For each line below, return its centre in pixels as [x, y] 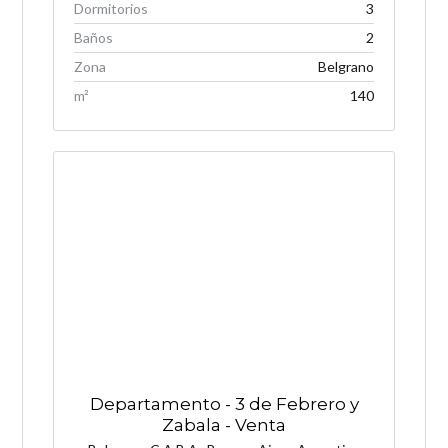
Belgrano [345, 66]
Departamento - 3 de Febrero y [224, 404]
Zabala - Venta [224, 425]
